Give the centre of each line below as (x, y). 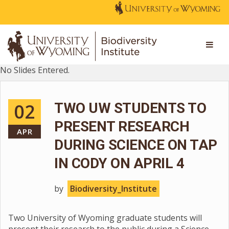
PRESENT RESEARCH (122, 127)
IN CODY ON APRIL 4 (119, 163)
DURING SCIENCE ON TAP (136, 145)
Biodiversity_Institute (113, 189)
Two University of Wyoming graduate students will (105, 218)
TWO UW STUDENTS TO (130, 108)
